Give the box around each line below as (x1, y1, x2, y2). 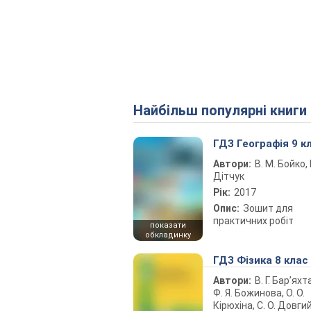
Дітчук (213, 171, 244, 182)
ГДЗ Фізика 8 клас (213, 254, 308, 267)
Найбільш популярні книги (143, 102, 307, 119)
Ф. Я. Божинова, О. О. (213, 287, 305, 299)
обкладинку (145, 230, 191, 239)
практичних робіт (213, 215, 294, 226)
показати (150, 221, 186, 230)
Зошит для (243, 203, 293, 214)
